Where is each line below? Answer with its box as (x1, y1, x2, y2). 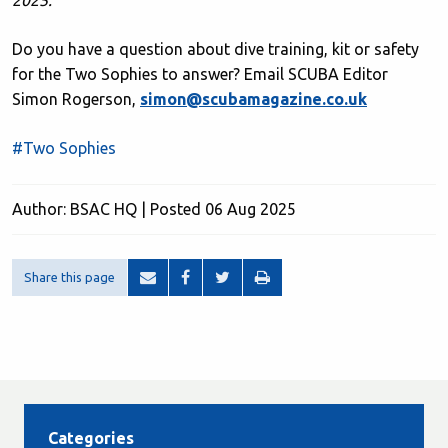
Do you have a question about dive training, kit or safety (12, 40, 419, 58)
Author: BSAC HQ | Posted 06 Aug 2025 (12, 200, 296, 218)
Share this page (24, 270, 115, 284)
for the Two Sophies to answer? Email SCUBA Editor (12, 65, 388, 83)
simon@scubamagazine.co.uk (140, 90, 367, 108)
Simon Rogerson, (12, 90, 140, 108)
